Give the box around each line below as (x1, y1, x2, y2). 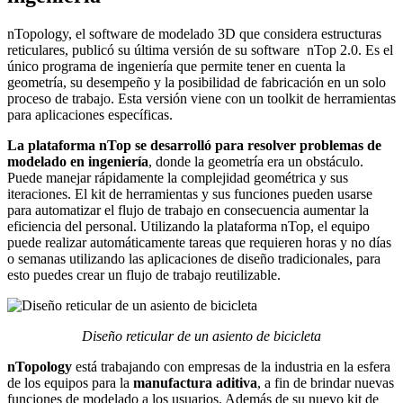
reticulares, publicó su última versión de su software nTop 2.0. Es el (7, 41, 393, 58)
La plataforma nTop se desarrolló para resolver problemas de (7, 137, 381, 153)
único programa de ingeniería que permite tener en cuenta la (7, 58, 345, 74)
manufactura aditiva (130, 374, 257, 390)
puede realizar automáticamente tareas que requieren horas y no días (7, 234, 391, 250)
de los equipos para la (7, 374, 130, 390)
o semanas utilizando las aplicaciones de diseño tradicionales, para (7, 250, 381, 266)
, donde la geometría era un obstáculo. (148, 153, 363, 169)
